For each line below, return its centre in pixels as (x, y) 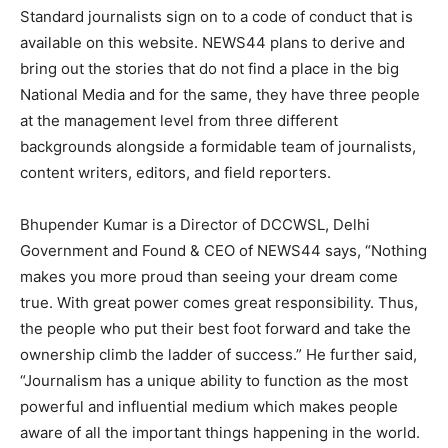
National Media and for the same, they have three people (220, 94)
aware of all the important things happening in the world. (220, 432)
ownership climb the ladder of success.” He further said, (218, 354)
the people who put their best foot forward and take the (215, 328)
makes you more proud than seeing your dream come (209, 276)
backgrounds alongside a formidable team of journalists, (218, 146)
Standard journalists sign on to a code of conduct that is (216, 16)
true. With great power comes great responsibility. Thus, (219, 302)
